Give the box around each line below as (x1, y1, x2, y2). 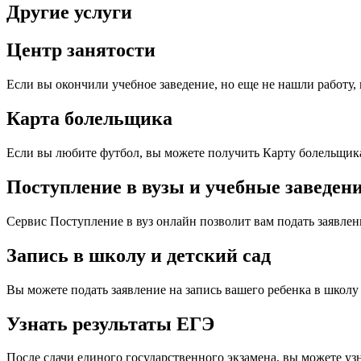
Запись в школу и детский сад (6, 244, 271, 266)
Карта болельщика (6, 108, 172, 130)
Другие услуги (6, 2, 132, 23)
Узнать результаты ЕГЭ (6, 313, 214, 334)
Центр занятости (6, 39, 156, 61)
